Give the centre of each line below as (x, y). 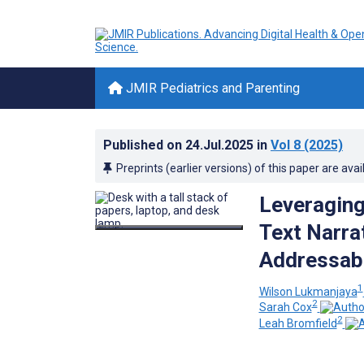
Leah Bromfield (298, 323)
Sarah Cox (285, 308)
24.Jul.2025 (221, 145)
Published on (144, 145)
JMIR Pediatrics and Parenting (211, 88)
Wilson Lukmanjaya (308, 291)
